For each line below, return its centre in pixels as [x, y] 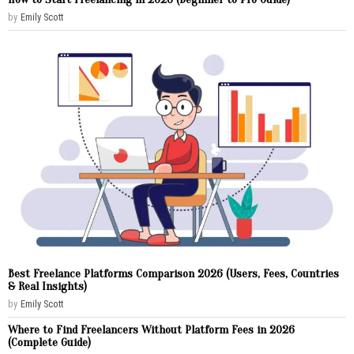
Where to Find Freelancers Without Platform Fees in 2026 [151, 329]
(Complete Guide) [49, 342]
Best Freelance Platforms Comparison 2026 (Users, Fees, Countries [173, 273]
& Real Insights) [47, 286]
